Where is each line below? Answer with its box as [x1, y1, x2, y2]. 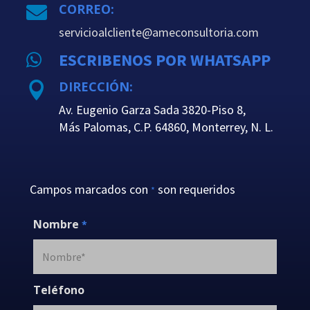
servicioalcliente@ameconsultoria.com [58, 24, 259, 40]
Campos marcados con [29, 181, 151, 197]
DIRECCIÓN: [58, 77, 133, 95]
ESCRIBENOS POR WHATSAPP [58, 48, 271, 71]
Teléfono [33, 282, 84, 298]
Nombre [33, 216, 82, 232]
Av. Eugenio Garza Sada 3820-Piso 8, [58, 101, 246, 118]
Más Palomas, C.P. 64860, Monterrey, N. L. [58, 118, 273, 135]
